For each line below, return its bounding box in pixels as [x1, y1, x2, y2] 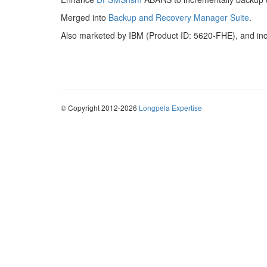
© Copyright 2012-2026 [61, 103, 139, 113]
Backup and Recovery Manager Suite [108, 11, 249, 23]
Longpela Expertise [139, 103, 202, 113]
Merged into [61, 11, 108, 23]
